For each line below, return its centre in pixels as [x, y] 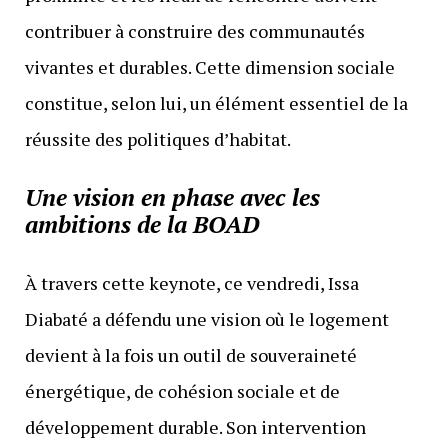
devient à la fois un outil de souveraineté [190, 354]
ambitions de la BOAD [141, 223]
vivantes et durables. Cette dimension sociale [209, 66]
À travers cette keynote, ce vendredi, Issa [191, 282]
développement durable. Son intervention [195, 426]
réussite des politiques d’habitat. [157, 138]
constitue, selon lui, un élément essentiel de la [216, 102]
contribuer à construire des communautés [194, 30]
